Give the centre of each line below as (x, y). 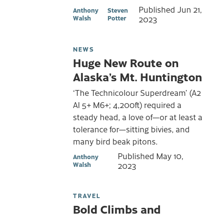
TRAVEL (87, 196)
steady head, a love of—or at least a (138, 117)
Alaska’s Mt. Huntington (137, 76)
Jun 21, (190, 9)
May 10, (170, 156)
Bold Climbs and (117, 209)
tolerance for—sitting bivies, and (131, 129)
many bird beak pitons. (115, 141)
